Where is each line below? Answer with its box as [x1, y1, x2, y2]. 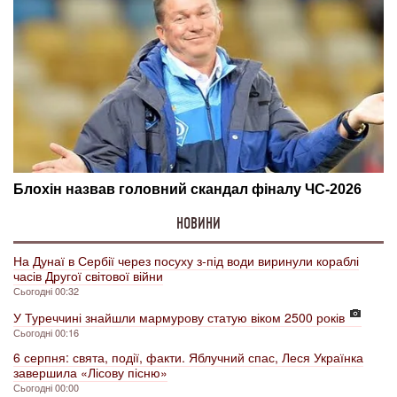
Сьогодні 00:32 [13, 284, 79, 299]
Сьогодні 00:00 [13, 380, 79, 395]
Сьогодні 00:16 [13, 325, 79, 340]
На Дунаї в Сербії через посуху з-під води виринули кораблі [13, 252, 359, 270]
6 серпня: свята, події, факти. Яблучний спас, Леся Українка [13, 348, 363, 367]
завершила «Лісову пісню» [13, 363, 167, 382]
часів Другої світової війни [13, 267, 163, 285]
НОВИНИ [176, 214, 221, 234]
